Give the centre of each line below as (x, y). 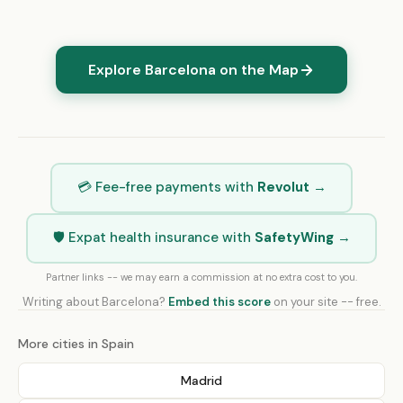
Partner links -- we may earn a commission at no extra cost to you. (201, 277)
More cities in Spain (76, 344)
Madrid (201, 381)
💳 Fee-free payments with (167, 187)
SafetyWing (294, 237)
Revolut (283, 187)
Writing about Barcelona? (95, 302)
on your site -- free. (326, 302)
